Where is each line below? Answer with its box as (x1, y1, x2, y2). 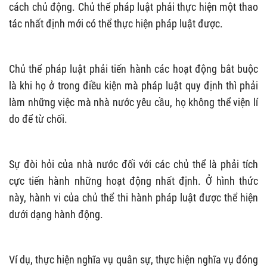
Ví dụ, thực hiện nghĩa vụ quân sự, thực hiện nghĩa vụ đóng (9, 253, 258, 266)
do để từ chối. (9, 112, 67, 125)
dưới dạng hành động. (9, 207, 103, 221)
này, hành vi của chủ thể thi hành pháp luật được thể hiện (9, 191, 258, 204)
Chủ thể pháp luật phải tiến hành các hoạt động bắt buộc (9, 62, 258, 75)
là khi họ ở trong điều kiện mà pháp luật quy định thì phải (9, 79, 258, 92)
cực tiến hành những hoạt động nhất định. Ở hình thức (9, 174, 258, 187)
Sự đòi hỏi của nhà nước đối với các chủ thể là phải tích (9, 157, 258, 170)
